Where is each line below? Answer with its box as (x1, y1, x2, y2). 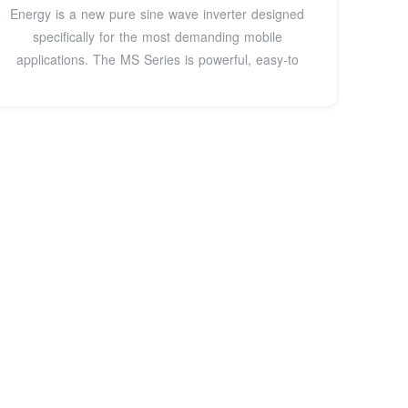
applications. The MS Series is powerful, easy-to (15, 49, 299, 68)
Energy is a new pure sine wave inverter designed (10, 4, 305, 23)
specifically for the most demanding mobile (32, 26, 282, 46)
